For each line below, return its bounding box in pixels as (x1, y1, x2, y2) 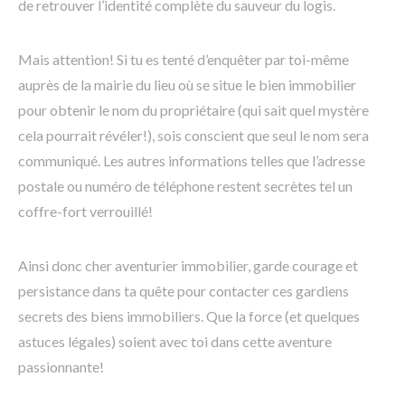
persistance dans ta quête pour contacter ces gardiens (18, 282, 349, 300)
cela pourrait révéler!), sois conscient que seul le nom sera (18, 127, 369, 145)
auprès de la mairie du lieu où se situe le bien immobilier (18, 76, 356, 94)
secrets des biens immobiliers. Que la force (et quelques (18, 307, 360, 325)
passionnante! (18, 358, 104, 376)
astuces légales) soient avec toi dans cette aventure (18, 333, 332, 351)
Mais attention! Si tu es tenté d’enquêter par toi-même (18, 51, 349, 69)
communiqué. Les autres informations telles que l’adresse (18, 152, 365, 170)
